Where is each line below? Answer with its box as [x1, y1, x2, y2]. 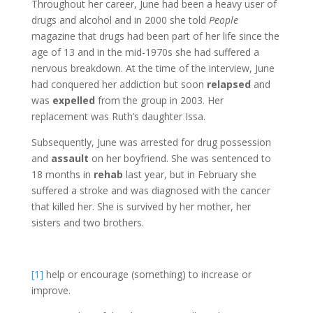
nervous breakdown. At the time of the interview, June [31, 61, 275, 75]
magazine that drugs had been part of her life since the [31, 29, 279, 43]
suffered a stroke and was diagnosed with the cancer [31, 183, 270, 197]
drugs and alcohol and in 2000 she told [31, 13, 209, 27]
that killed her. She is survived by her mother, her [31, 199, 251, 213]
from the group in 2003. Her [97, 93, 224, 107]
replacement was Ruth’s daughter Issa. [31, 109, 205, 123]
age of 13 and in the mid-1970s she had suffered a [31, 45, 259, 59]
